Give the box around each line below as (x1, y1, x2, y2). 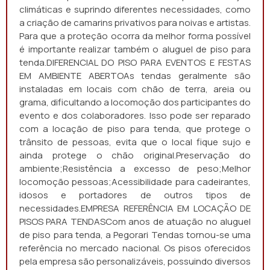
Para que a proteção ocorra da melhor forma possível (19, 30, 251, 42)
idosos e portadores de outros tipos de (19, 189, 251, 201)
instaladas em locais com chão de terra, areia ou (19, 83, 251, 95)
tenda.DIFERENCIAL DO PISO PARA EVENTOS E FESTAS (19, 56, 251, 69)
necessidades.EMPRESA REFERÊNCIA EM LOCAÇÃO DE (19, 202, 251, 215)
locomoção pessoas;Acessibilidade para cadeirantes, (19, 175, 251, 188)
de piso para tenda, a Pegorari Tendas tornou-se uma (19, 228, 251, 241)
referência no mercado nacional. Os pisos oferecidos (19, 242, 251, 254)
